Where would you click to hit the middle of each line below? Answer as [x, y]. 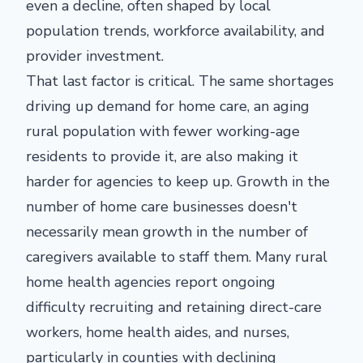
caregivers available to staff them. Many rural [177, 256]
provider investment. [95, 56]
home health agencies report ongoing [151, 282]
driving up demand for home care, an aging [168, 106]
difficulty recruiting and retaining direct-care [174, 307]
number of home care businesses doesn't [162, 206]
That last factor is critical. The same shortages [180, 81]
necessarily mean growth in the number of [167, 231]
